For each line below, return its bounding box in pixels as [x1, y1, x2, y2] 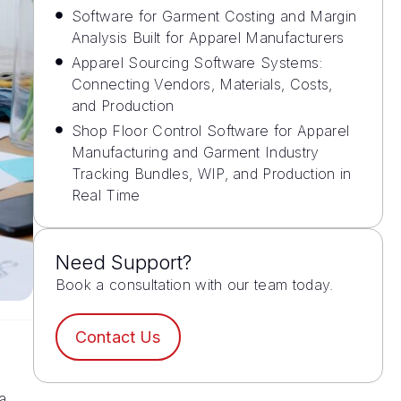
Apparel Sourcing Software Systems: [71, 53, 323, 72]
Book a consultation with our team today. [55, 275, 334, 294]
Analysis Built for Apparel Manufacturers [71, 28, 345, 47]
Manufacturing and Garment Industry [71, 142, 320, 161]
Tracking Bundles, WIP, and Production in [71, 164, 352, 183]
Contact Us [74, 327, 161, 346]
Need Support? [55, 250, 192, 274]
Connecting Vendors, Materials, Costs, [71, 74, 333, 93]
